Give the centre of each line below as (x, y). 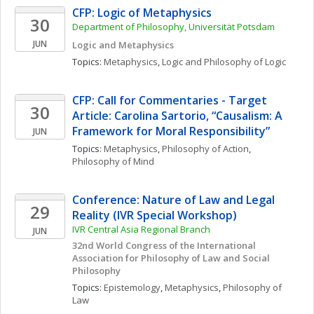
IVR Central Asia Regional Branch (141, 229)
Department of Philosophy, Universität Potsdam (173, 27)
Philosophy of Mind (113, 161)
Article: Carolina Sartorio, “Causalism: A (177, 116)
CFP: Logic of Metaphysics (142, 13)
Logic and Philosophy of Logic (224, 62)
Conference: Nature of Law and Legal (173, 200)
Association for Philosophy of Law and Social (171, 258)
